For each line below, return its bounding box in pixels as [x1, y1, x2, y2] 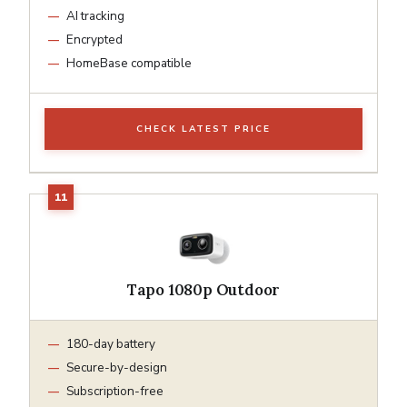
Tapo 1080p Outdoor [126, 279, 281, 300]
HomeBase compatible [66, 54, 192, 72]
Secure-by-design [66, 358, 167, 376]
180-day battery [66, 334, 155, 352]
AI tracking [66, 6, 124, 25]
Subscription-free [66, 382, 164, 400]
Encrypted [66, 30, 123, 48]
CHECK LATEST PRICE [136, 122, 271, 135]
